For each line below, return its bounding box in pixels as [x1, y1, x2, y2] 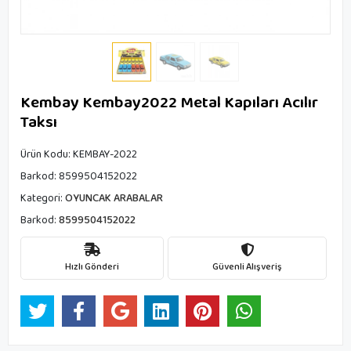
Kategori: [20, 190, 65, 207]
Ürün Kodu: [20, 146, 73, 163]
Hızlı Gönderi [65, 259, 119, 274]
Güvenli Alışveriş [212, 259, 282, 274]
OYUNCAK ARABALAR [65, 190, 163, 207]
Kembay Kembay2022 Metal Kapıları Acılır [20, 89, 318, 116]
